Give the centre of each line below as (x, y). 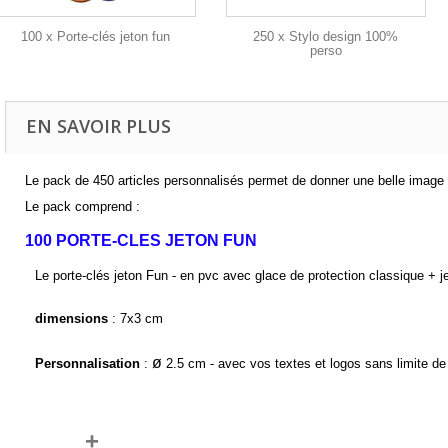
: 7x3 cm (135, 319)
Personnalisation (87, 364)
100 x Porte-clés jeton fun (95, 36)
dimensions (71, 319)
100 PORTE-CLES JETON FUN (141, 240)
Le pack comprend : (82, 206)
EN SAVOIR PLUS (98, 125)
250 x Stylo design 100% (326, 36)
